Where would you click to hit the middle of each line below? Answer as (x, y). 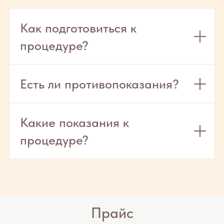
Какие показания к (74, 122)
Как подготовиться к (78, 28)
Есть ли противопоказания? (99, 84)
